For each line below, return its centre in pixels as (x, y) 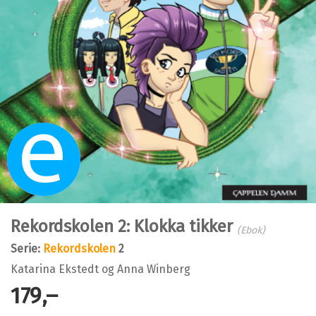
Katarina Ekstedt (55, 269)
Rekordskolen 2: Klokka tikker (124, 226)
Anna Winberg (154, 269)
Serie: (27, 248)
